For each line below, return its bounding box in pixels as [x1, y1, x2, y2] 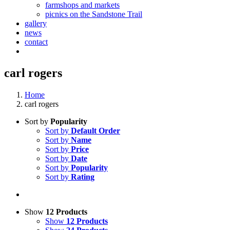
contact [25, 37, 48, 46]
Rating [71, 172, 94, 181]
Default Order [71, 126, 120, 135]
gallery [25, 19, 47, 28]
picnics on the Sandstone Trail [45, 10, 142, 18]
